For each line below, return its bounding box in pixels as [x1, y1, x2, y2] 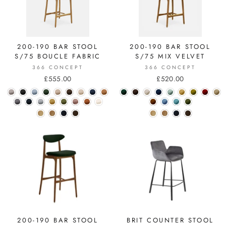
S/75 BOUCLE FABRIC [15, 51, 101, 61]
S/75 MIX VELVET [135, 51, 205, 61]
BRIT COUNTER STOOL [127, 215, 214, 225]
